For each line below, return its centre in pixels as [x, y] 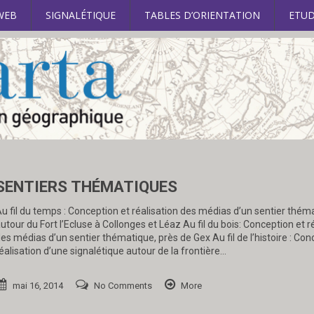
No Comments [123, 286]
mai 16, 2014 [37, 286]
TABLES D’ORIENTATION [202, 15]
